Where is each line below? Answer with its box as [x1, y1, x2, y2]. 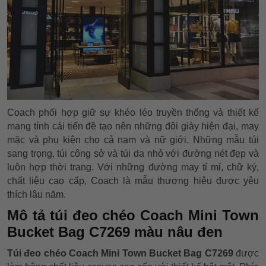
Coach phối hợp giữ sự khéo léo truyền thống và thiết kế [7, 107, 259, 118]
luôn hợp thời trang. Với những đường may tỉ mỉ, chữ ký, [7, 162, 259, 173]
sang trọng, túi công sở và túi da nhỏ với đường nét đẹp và [7, 148, 259, 159]
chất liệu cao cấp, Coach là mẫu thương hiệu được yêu [7, 176, 259, 186]
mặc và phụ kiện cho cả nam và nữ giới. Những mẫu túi [7, 135, 259, 145]
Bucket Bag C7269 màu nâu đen [7, 224, 223, 240]
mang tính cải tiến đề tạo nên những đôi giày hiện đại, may [7, 121, 259, 132]
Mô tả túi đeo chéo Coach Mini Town [7, 207, 259, 224]
